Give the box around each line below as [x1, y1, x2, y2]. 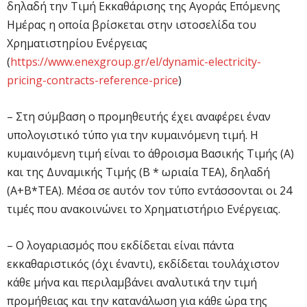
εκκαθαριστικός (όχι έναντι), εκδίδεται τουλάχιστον [7, 256, 280, 271]
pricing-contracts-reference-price [7, 72, 178, 88]
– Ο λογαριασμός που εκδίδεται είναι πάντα [7, 237, 234, 253]
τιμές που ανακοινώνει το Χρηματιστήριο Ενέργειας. [7, 201, 280, 217]
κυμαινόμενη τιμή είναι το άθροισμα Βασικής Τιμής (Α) [7, 145, 294, 161]
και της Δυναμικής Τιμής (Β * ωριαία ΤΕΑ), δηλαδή [7, 164, 270, 180]
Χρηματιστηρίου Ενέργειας [7, 35, 147, 51]
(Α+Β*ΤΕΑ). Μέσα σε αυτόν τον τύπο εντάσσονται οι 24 [7, 182, 292, 198]
